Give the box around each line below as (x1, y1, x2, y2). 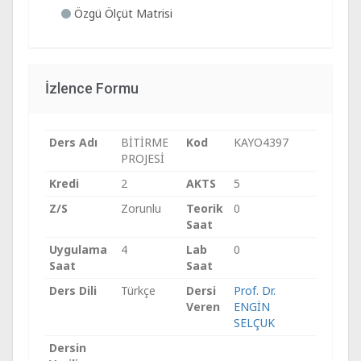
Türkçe (121, 283, 156, 298)
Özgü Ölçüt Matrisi (71, 6, 172, 21)
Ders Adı (49, 135, 98, 150)
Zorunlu (121, 201, 161, 216)
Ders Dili (49, 283, 97, 298)
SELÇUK (234, 315, 275, 330)
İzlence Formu (45, 80, 139, 97)
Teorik (186, 201, 223, 216)
